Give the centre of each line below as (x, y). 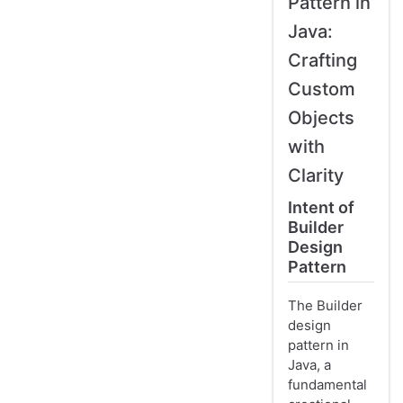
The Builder (325, 306)
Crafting (322, 61)
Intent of (321, 208)
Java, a (309, 365)
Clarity (316, 176)
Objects (321, 118)
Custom (322, 90)
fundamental (327, 385)
